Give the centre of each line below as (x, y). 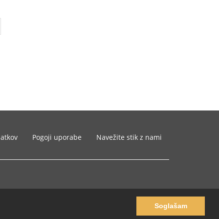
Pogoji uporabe (57, 137)
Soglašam (171, 206)
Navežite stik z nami (129, 137)
